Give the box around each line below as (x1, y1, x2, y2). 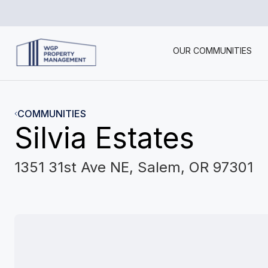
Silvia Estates (14, 120, 194, 156)
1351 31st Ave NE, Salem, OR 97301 (14, 159, 253, 176)
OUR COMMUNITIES (172, 45, 252, 56)
